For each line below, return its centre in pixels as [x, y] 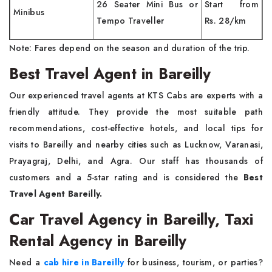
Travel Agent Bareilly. [56, 194]
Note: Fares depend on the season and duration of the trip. [130, 48]
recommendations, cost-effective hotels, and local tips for [136, 128]
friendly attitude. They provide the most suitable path [136, 112]
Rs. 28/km [226, 21]
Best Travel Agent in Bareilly [110, 73]
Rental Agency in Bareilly [98, 240]
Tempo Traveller [131, 21]
